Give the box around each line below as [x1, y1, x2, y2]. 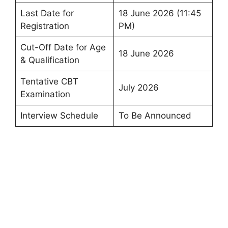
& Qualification [20, 54, 79, 65]
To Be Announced [118, 110, 191, 121]
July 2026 [118, 82, 159, 93]
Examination [20, 89, 70, 99]
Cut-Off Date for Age [20, 42, 106, 52]
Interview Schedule [20, 110, 98, 121]
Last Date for [20, 8, 74, 18]
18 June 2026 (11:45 [118, 8, 201, 18]
